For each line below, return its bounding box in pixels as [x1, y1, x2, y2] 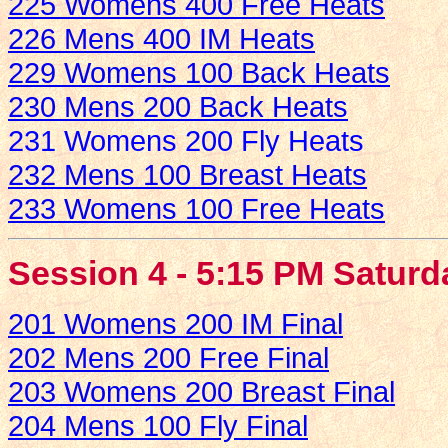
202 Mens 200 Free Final [8, 341, 329, 375]
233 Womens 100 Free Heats [8, 192, 385, 226]
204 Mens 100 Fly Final [8, 409, 308, 443]
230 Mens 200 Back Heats [8, 90, 348, 124]
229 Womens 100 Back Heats [8, 56, 390, 90]
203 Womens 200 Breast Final [8, 375, 395, 409]
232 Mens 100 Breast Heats [8, 158, 367, 192]
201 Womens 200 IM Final [8, 307, 343, 341]
